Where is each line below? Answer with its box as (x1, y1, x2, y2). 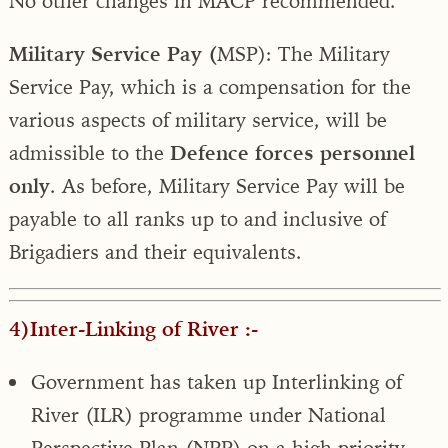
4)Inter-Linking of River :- (9, 315, 258, 341)
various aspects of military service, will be (9, 106, 387, 132)
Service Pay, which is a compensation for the (9, 73, 411, 99)
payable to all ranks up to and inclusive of (9, 205, 386, 231)
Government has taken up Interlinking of (31, 368, 402, 394)
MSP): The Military (217, 40, 390, 66)
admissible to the (9, 139, 170, 165)
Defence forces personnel (170, 139, 415, 165)
